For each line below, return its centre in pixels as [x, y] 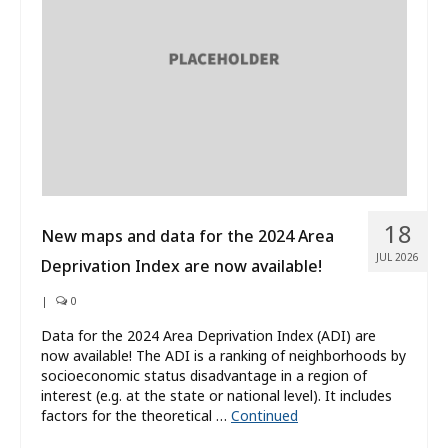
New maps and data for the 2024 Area [187, 236]
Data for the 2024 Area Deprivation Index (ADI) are [208, 336]
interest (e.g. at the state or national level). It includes [216, 396]
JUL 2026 [397, 257]
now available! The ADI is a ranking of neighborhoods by [223, 356]
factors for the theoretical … [136, 416]
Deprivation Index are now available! [181, 266]
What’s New [128, 33]
